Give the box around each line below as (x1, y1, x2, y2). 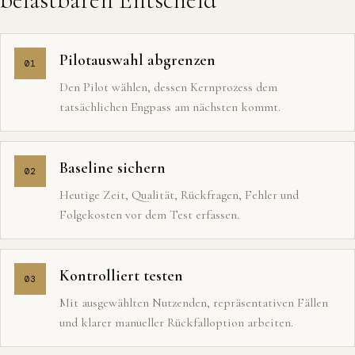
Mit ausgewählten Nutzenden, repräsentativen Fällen (59, 295, 328, 311)
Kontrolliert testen (59, 266, 183, 285)
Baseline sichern (59, 158, 166, 177)
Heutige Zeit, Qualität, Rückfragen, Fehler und (59, 187, 299, 203)
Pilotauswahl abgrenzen (59, 51, 216, 70)
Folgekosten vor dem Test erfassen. (59, 207, 239, 223)
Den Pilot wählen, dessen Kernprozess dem (59, 79, 277, 95)
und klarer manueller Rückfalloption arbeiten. (59, 315, 293, 330)
